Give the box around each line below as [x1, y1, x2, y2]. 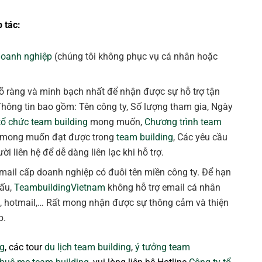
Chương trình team [144, 116, 222, 128]
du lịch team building [44, 242, 131, 253]
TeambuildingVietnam [14, 182, 106, 194]
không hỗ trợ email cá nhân [105, 182, 221, 194]
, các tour [5, 242, 44, 253]
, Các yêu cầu [173, 132, 228, 143]
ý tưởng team [135, 242, 190, 253]
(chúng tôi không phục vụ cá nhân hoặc [52, 51, 218, 63]
